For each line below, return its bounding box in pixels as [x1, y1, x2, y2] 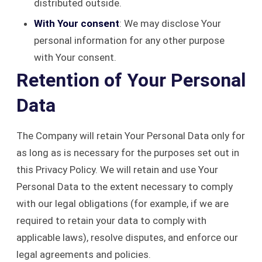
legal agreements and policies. [16, 249, 151, 260]
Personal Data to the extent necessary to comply [16, 181, 233, 192]
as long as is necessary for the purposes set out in [16, 147, 239, 158]
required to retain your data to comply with [16, 215, 206, 226]
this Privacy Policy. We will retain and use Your [16, 164, 218, 175]
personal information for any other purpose [34, 35, 225, 46]
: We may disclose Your [119, 18, 221, 29]
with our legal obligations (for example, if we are [16, 198, 229, 209]
